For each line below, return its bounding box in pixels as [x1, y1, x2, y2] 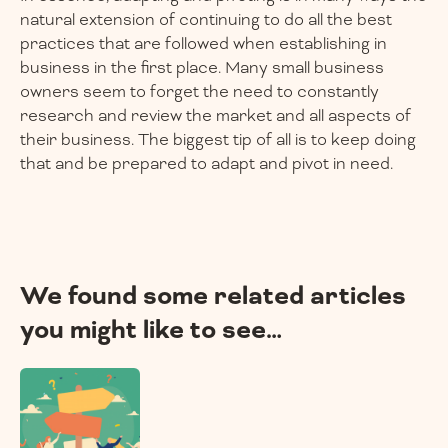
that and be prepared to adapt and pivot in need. [20, 153, 393, 175]
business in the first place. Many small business [20, 57, 384, 79]
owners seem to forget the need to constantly [20, 81, 379, 103]
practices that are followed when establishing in [20, 33, 387, 55]
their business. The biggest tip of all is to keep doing [20, 129, 416, 151]
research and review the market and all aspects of [20, 105, 411, 127]
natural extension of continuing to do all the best [20, 9, 392, 31]
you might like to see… [20, 313, 282, 348]
